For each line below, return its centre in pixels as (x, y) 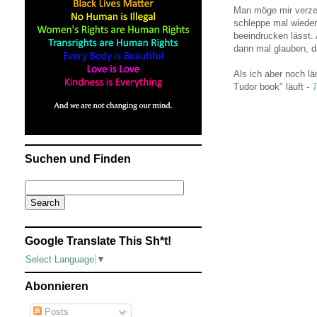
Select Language (60, 260)
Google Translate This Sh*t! (98, 241)
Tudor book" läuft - (273, 87)
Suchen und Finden (78, 159)
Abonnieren (57, 287)
